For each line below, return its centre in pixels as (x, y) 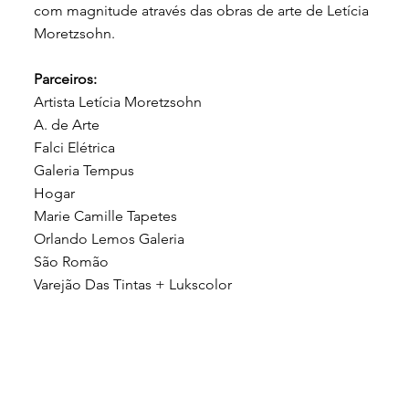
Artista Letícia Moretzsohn (118, 101)
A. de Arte (67, 124)
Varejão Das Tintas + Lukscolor (133, 284)
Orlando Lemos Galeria (110, 238)
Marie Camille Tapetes (106, 215)
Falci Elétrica (75, 147)
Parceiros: (66, 79)
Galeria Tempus (84, 170)
